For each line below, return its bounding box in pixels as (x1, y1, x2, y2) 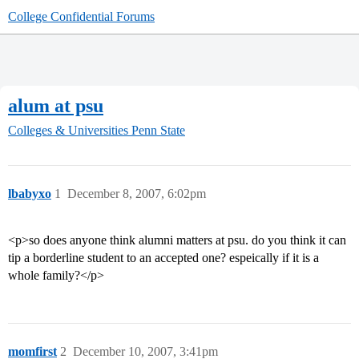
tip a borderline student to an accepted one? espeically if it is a (8, 251, 319, 265)
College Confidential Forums (8, 10, 155, 23)
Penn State (131, 123, 185, 138)
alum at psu (8, 95, 103, 116)
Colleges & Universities (8, 123, 128, 138)
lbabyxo (8, 187, 51, 201)
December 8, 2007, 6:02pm (67, 187, 206, 201)
